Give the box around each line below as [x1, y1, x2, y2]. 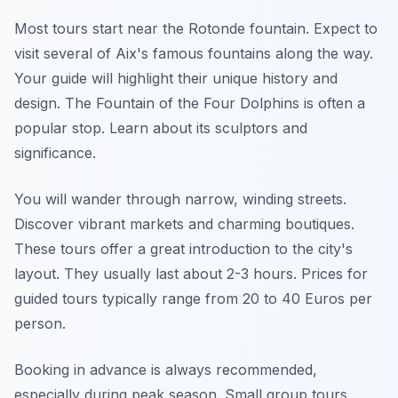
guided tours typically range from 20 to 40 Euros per [14, 290, 372, 307]
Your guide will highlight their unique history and [14, 69, 338, 87]
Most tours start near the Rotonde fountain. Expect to [14, 20, 378, 37]
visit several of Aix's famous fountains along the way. [14, 44, 373, 62]
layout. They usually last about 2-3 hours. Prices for [14, 265, 368, 283]
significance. [14, 144, 96, 162]
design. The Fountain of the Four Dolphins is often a [14, 94, 365, 112]
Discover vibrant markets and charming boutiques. [14, 215, 354, 233]
